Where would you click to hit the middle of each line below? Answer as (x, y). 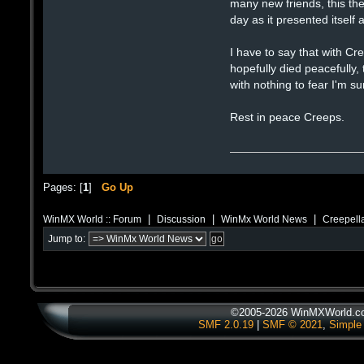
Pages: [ (63, 187)
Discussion (181, 219)
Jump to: (67, 239)
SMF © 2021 (292, 325)
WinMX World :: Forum (92, 219)
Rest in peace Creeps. (288, 117)
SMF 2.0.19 (226, 325)
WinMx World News (264, 219)
